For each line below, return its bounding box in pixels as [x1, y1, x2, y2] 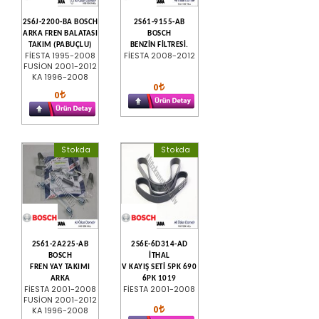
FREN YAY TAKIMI [30, 263, 90, 271]
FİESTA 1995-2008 [25, 49, 96, 61]
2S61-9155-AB [133, 18, 185, 26]
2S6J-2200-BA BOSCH [22, 18, 98, 26]
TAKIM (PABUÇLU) [28, 41, 92, 49]
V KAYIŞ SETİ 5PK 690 [122, 263, 197, 271]
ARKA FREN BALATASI [23, 29, 98, 38]
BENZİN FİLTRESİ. [130, 41, 189, 49]
